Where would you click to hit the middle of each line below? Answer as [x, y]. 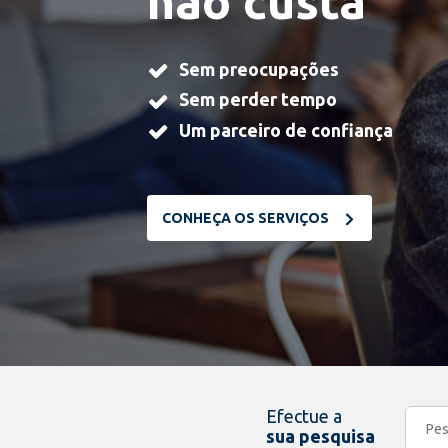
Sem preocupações [258, 69]
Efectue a [304, 416]
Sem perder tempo [257, 99]
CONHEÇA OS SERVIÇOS [246, 217]
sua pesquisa [321, 436]
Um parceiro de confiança [285, 129]
